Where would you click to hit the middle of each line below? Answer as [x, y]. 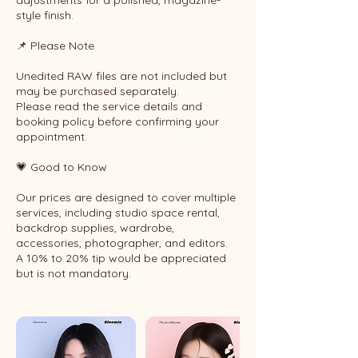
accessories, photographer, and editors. [122, 243]
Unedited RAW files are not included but [121, 76]
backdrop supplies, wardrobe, [95, 228]
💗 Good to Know [62, 167]
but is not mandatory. [74, 273]
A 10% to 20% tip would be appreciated [121, 258]
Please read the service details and [109, 106]
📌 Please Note [55, 46]
